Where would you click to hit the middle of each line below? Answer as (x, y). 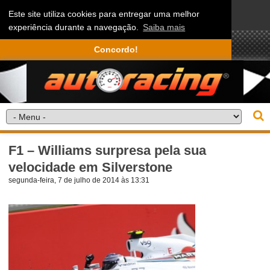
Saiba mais (164, 27)
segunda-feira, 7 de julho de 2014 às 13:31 (79, 180)
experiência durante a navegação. (75, 27)
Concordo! (116, 50)
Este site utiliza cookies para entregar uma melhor (104, 14)
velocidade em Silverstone (91, 167)
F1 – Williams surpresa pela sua (108, 150)
